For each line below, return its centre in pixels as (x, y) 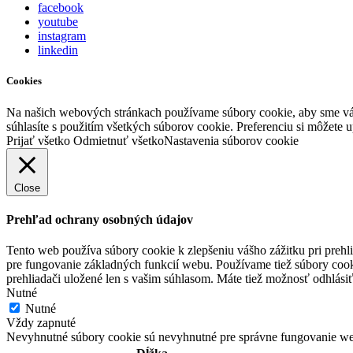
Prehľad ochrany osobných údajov (100, 219)
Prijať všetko (38, 140)
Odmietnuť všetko (119, 140)
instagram (62, 36)
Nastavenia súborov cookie (231, 140)
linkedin (58, 50)
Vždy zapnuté (41, 323)
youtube (58, 22)
